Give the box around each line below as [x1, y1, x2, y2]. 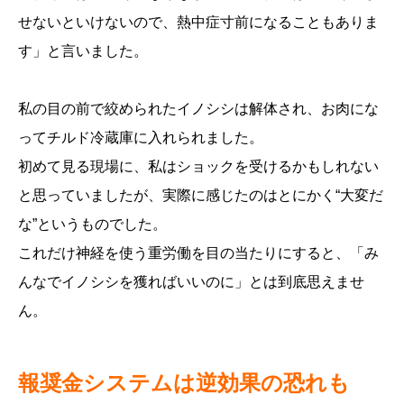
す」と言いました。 [18, 42, 148, 59]
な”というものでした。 [18, 216, 167, 232]
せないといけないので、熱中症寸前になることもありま [18, 14, 379, 30]
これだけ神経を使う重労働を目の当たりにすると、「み [18, 244, 379, 261]
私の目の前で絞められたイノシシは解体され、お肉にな [18, 100, 379, 116]
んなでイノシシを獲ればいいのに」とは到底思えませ [18, 273, 364, 289]
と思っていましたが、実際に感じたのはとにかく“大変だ [18, 187, 383, 203]
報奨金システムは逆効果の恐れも [18, 370, 350, 395]
